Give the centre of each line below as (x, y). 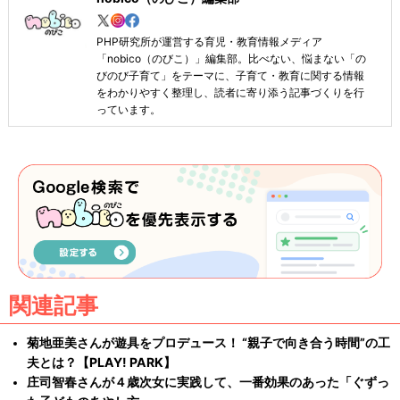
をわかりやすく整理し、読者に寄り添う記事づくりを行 (230, 92)
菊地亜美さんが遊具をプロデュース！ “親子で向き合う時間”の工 (208, 343)
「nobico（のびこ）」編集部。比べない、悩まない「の (231, 58)
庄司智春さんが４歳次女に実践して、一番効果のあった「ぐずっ (208, 382)
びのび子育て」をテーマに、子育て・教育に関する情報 (230, 75)
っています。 (128, 109)
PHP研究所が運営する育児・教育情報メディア (209, 41)
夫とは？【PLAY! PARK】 (101, 362)
